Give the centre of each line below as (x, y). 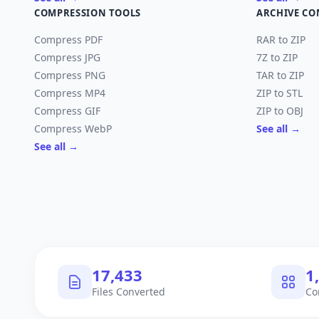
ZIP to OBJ (280, 111)
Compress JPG (67, 57)
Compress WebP (73, 129)
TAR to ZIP (280, 75)
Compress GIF (67, 111)
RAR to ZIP (281, 40)
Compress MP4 (70, 93)
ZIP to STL (279, 93)
